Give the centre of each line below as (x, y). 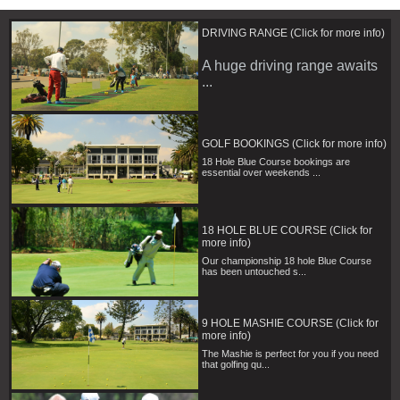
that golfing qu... (236, 365)
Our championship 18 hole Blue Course (287, 261)
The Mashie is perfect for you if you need (290, 354)
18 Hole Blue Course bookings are (276, 162)
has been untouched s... (254, 272)
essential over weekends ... (261, 173)
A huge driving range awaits (290, 66)
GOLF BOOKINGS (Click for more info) (294, 144)
